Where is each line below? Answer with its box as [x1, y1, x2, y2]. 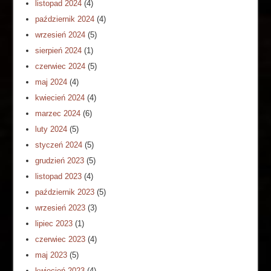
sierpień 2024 [35, 45, 82, 55]
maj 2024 [35, 77, 68, 87]
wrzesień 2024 [35, 30, 86, 39]
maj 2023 [35, 250, 68, 260]
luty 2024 [35, 124, 68, 134]
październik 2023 [35, 187, 95, 197]
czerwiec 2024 [35, 61, 86, 71]
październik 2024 [35, 14, 95, 24]
